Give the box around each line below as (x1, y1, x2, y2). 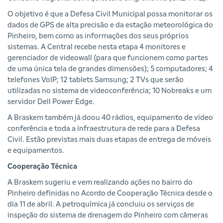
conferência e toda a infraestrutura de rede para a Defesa (7, 125, 200, 133)
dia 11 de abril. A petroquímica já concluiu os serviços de (7, 201, 194, 209)
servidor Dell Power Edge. (7, 98, 95, 106)
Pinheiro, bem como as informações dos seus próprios (7, 32, 189, 40)
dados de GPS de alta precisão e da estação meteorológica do (7, 21, 213, 29)
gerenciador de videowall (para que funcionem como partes (7, 54, 208, 62)
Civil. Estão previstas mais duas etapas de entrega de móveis (7, 136, 211, 144)
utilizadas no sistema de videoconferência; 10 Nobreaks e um (7, 87, 212, 95)
